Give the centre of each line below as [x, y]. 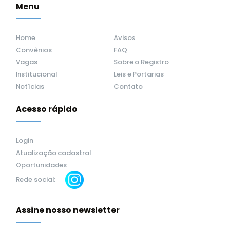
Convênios [34, 50]
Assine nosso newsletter [68, 210]
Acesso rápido [47, 109]
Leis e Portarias [139, 74]
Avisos [124, 38]
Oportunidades [41, 165]
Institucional [36, 74]
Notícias [30, 87]
